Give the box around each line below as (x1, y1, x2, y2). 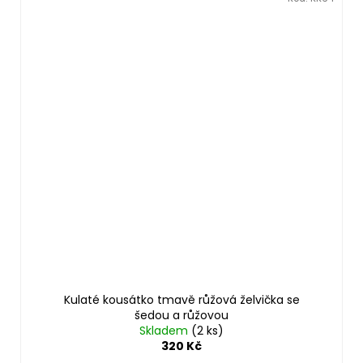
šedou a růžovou (135, 306, 228, 323)
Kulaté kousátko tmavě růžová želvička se (63, 291, 300, 308)
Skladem (139, 322, 191, 339)
